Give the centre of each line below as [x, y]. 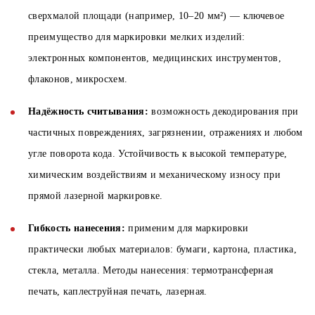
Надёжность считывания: [89, 112]
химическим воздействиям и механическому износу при [155, 175]
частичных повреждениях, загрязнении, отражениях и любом [166, 133]
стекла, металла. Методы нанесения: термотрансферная [151, 271]
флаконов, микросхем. [78, 79]
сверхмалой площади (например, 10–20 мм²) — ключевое [156, 16]
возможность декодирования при [224, 112]
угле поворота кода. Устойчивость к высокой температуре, [158, 154]
